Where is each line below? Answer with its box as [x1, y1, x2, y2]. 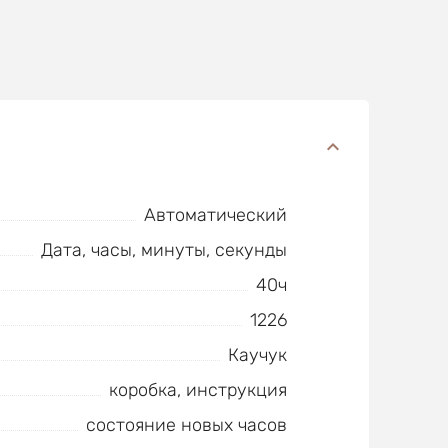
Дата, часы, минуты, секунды [40, 239, 287, 261]
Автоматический [143, 204, 287, 226]
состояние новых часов [85, 414, 287, 436]
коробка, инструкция [108, 379, 287, 401]
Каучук [227, 344, 287, 366]
